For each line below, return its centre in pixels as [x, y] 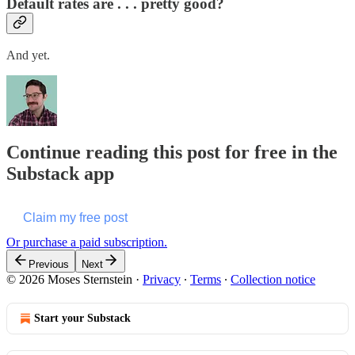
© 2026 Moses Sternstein [69, 280]
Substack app [60, 174]
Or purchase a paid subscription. [87, 242]
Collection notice [273, 280]
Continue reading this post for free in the [172, 153]
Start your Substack [82, 319]
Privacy [162, 280]
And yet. [28, 55]
